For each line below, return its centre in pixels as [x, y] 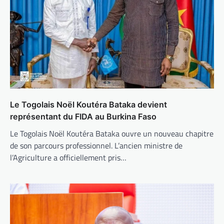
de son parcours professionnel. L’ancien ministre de [96, 145]
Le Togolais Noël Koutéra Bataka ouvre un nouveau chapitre [112, 133]
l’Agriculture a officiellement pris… [68, 157]
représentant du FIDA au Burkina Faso [83, 116]
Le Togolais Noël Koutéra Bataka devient [88, 104]
